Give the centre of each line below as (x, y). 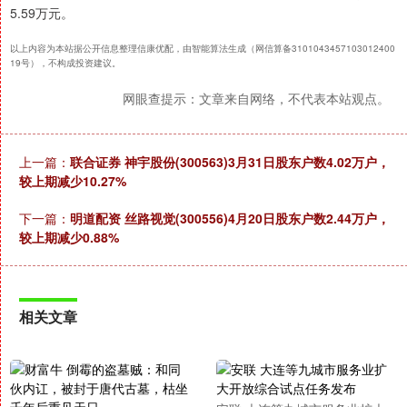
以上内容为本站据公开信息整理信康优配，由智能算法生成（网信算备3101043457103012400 (203, 48)
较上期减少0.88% (69, 237)
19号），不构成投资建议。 (65, 63)
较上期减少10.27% (73, 181)
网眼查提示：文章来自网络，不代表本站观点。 (256, 98)
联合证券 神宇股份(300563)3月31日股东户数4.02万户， (230, 162)
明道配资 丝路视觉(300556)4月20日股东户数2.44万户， (230, 218)
